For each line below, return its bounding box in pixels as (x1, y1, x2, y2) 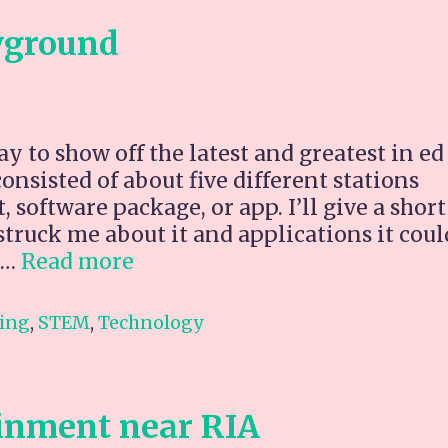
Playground (133, 300, 257, 328)
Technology (97, 311, 203, 335)
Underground (133, 273, 276, 301)
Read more (21, 247, 134, 275)
